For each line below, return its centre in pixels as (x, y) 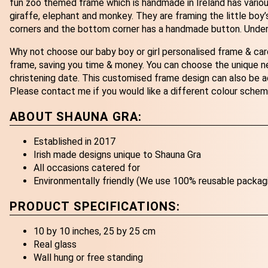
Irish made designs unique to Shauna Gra (117, 155)
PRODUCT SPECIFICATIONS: (95, 206)
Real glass (55, 245)
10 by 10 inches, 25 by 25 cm (95, 232)
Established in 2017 (74, 142)
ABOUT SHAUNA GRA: (76, 116)
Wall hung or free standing (88, 258)
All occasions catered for (87, 168)
